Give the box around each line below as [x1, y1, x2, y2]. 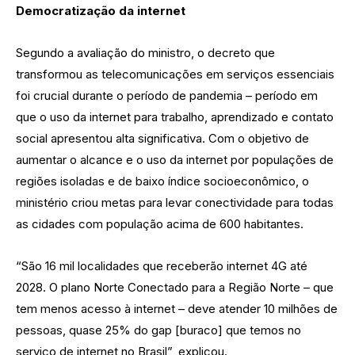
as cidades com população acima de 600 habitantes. [16, 216, 303, 231]
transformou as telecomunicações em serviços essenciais [16, 66, 334, 82]
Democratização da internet [16, 2, 185, 18]
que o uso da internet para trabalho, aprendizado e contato [16, 109, 334, 124]
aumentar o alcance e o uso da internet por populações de [16, 151, 334, 167]
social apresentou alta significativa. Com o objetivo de [16, 130, 309, 146]
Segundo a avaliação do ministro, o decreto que [16, 44, 275, 60]
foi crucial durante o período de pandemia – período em [16, 87, 318, 103]
